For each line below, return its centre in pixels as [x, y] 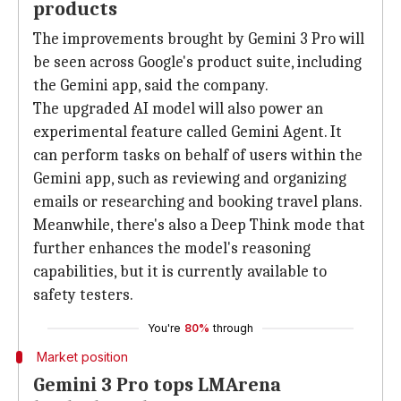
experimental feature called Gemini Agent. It [188, 132]
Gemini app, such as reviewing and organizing [190, 179]
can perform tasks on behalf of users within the [198, 155]
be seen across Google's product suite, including [197, 62]
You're [164, 328]
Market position [82, 357]
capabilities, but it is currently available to [180, 272]
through [233, 328]
